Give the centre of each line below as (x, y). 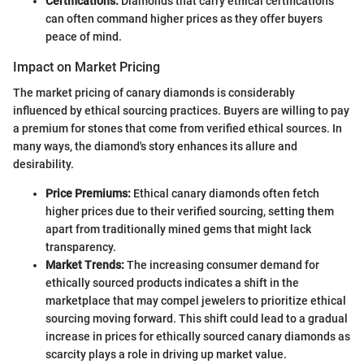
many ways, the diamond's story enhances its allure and (155, 147)
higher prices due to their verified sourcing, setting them (190, 212)
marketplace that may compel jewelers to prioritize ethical (196, 301)
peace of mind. (84, 37)
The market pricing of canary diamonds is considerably (154, 93)
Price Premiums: (88, 194)
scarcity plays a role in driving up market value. (166, 355)
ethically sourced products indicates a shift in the (172, 283)
